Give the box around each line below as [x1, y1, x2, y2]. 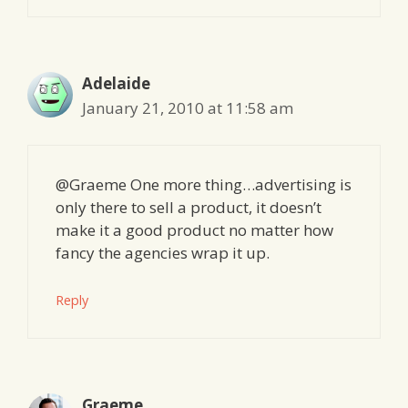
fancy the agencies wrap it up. [56, 242, 270, 264]
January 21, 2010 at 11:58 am [82, 97, 293, 118]
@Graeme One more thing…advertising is [56, 174, 352, 196]
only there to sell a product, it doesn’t [56, 197, 321, 219]
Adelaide [82, 72, 150, 94]
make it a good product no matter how [56, 219, 333, 241]
